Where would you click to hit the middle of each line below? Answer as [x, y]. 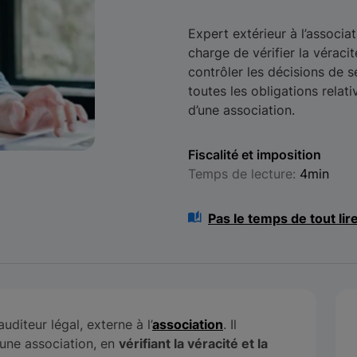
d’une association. [241, 110]
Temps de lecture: [243, 174]
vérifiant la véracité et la [193, 343]
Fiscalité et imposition [254, 155]
